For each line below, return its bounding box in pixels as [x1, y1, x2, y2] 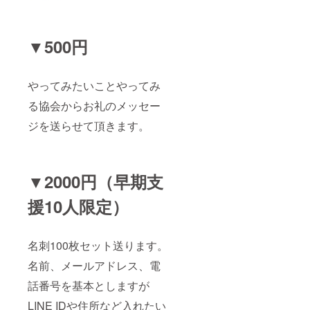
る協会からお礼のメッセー [28, 98, 161, 114]
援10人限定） [28, 194, 129, 219]
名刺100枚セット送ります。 [28, 237, 168, 254]
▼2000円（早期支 [28, 170, 163, 194]
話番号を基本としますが [28, 277, 149, 294]
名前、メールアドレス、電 [28, 257, 161, 274]
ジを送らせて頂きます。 [28, 118, 149, 134]
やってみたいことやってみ [28, 77, 161, 94]
